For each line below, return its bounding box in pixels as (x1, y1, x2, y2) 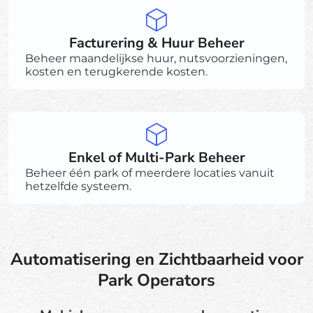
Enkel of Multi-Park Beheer (68, 147, 245, 167)
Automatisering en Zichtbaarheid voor (10, 247, 303, 270)
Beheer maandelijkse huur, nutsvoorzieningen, (25, 51, 287, 65)
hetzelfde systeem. (25, 179, 131, 193)
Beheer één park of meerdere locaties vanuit (25, 166, 275, 180)
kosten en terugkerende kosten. (25, 64, 208, 78)
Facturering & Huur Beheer (68, 33, 245, 52)
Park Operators (98, 268, 215, 291)
